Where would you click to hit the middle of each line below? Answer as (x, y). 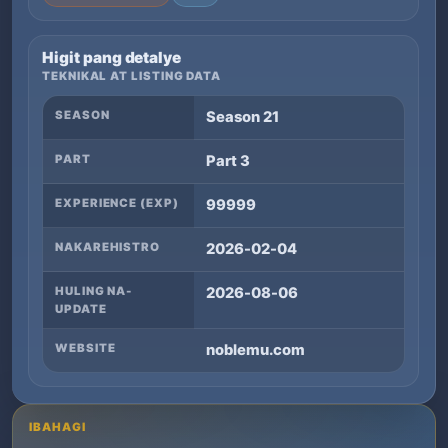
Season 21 (242, 117)
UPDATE (81, 309)
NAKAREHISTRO (108, 247)
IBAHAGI (57, 427)
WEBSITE (85, 348)
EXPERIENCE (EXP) (117, 203)
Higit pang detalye (112, 58)
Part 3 (228, 161)
